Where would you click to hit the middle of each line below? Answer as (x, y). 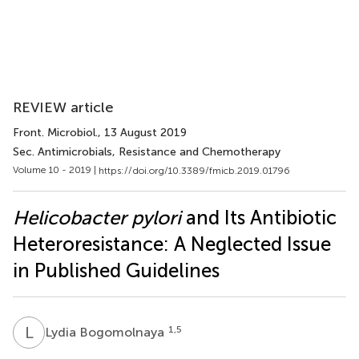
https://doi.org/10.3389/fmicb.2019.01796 (194, 170)
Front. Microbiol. (55, 133)
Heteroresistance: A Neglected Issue (172, 244)
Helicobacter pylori (97, 217)
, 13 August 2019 (142, 133)
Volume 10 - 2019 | (56, 170)
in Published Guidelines (116, 270)
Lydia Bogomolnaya (106, 332)
